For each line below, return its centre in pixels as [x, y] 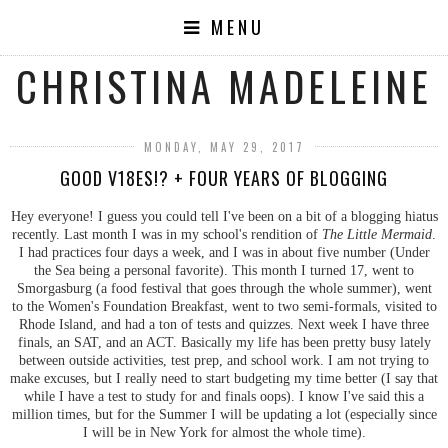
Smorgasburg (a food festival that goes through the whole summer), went [224, 287]
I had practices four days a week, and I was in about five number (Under [224, 251]
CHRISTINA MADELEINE [224, 86]
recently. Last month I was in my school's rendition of [167, 233]
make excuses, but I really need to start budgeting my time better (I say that [224, 377]
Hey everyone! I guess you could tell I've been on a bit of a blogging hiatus [224, 215]
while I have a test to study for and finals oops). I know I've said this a [224, 395]
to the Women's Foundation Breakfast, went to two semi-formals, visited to [224, 305]
